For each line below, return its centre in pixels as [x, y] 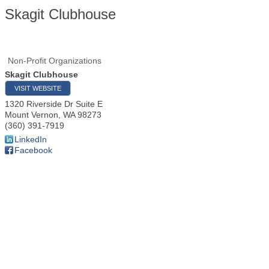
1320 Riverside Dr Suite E [54, 104]
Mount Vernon [32, 115]
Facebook [33, 150]
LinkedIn [31, 139]
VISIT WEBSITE [38, 88]
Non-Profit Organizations [55, 61]
